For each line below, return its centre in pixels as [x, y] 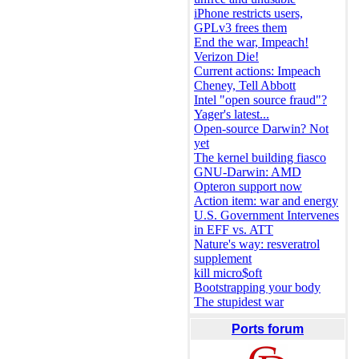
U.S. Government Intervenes [266, 216]
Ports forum [268, 329]
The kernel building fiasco [260, 158]
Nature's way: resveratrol [257, 244]
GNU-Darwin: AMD [248, 172]
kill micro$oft [228, 273]
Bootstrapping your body [257, 288]
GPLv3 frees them [240, 28]
